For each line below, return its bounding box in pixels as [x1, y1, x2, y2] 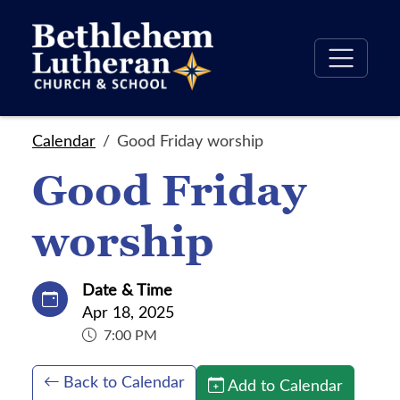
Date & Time [82, 279, 172, 300]
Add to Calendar [228, 373, 343, 396]
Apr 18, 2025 [82, 301, 174, 322]
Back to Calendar [63, 371, 185, 392]
